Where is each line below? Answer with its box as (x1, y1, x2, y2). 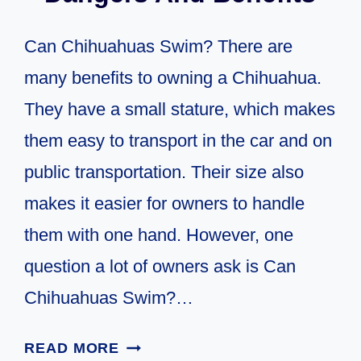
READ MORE (24, 340, 120, 357)
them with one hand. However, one (24, 225, 294, 246)
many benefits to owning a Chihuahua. (24, 68, 322, 89)
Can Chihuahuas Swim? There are (24, 36, 293, 57)
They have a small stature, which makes (24, 99, 336, 120)
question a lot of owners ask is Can (24, 256, 297, 277)
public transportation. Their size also (24, 162, 305, 183)
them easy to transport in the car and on (24, 131, 333, 151)
